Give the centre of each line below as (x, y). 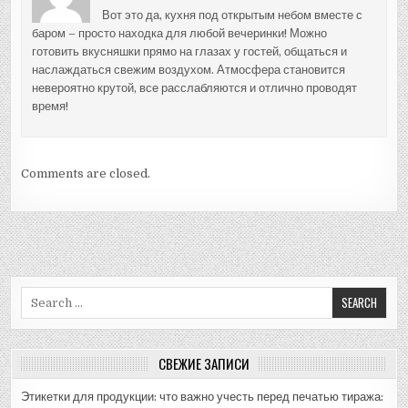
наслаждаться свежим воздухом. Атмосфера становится (188, 70)
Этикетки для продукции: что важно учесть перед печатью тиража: (203, 396)
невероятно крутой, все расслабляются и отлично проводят (194, 88)
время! (50, 107)
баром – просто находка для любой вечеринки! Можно (179, 34)
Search (41, 294)
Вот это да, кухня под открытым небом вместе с (232, 15)
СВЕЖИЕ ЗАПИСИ (204, 363)
